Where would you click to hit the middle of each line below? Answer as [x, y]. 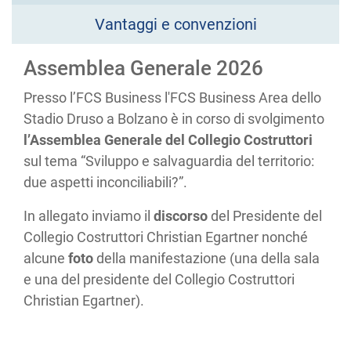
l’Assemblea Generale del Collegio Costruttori [168, 139]
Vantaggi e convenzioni [175, 24]
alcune [46, 258]
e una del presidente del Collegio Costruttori [159, 279]
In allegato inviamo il [89, 215]
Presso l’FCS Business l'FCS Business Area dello [172, 97]
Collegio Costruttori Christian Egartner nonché [166, 237]
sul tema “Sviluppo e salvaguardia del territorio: [169, 161]
